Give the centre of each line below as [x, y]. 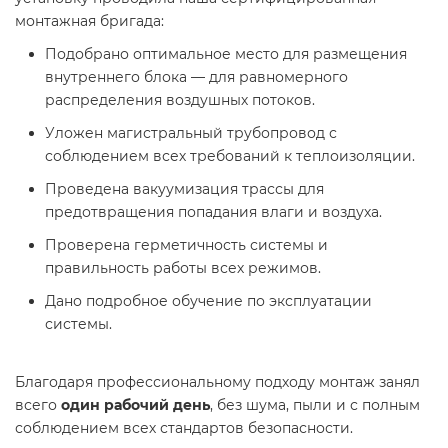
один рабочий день [135, 405]
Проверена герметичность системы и [186, 245]
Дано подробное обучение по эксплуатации [208, 301]
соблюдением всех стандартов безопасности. [184, 428]
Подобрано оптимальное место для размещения [226, 54]
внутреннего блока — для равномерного [196, 77]
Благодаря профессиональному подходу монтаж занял [217, 382]
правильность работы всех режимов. [183, 268]
